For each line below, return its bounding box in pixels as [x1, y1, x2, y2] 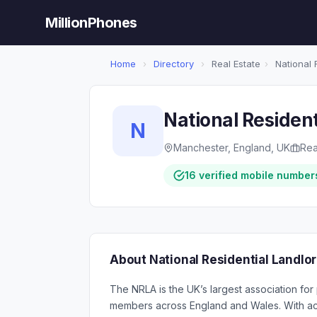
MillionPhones [45, 14, 137, 31]
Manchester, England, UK [173, 142, 290, 154]
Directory [154, 58, 194, 69]
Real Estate [209, 58, 260, 69]
